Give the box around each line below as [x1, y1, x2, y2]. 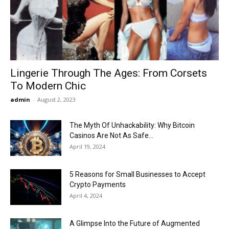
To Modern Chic [10, 80, 86, 93]
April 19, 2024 [70, 143, 105, 151]
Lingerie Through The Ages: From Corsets [10, 67, 207, 80]
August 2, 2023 [37, 96, 76, 104]
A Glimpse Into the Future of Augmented [70, 219, 200, 228]
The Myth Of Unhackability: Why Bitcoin [70, 121, 195, 130]
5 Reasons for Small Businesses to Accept [70, 170, 205, 179]
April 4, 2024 [70, 192, 102, 200]
